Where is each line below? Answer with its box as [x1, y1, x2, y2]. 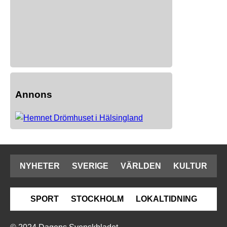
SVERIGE [72, 161, 108, 170]
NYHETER [20, 161, 60, 170]
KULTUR [173, 161, 207, 170]
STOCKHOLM [70, 194, 124, 203]
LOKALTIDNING [135, 194, 197, 203]
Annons [15, 89, 52, 100]
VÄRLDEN [121, 161, 161, 170]
